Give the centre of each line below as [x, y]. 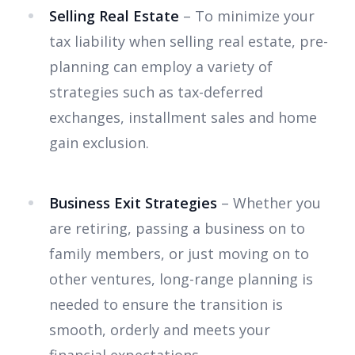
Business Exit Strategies [133, 203]
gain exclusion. [101, 143]
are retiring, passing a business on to [177, 229]
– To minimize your [247, 16]
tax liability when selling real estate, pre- [189, 42]
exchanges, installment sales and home [183, 118]
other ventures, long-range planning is [181, 279]
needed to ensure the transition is [166, 305]
